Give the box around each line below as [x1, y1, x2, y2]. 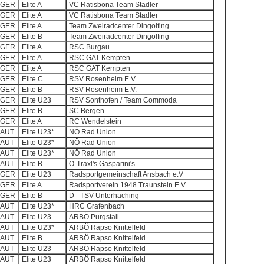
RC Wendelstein [69, 117, 121, 126]
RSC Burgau [69, 43, 110, 51]
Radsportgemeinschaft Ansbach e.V [69, 170, 183, 179]
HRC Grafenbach [69, 202, 124, 210]
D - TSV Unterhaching [69, 192, 139, 200]
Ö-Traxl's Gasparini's [69, 160, 135, 168]
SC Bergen [69, 107, 104, 115]
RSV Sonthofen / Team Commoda [69, 96, 177, 104]
